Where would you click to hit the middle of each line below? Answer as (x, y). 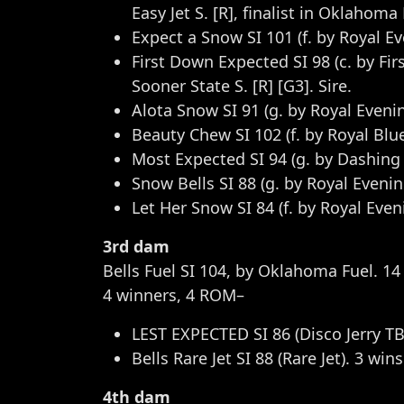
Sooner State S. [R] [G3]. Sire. (242, 86)
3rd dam (136, 246)
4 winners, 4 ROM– (174, 295)
